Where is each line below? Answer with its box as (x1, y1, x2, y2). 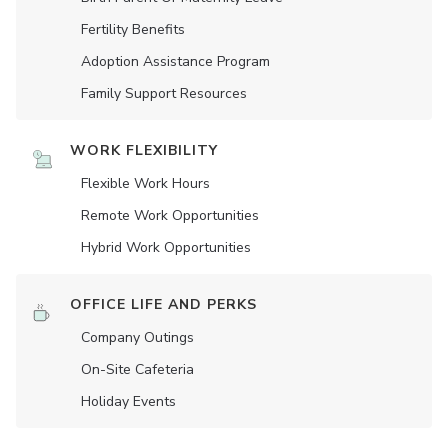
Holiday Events (81, 392, 176, 412)
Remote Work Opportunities (81, 206, 259, 226)
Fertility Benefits (81, 20, 185, 40)
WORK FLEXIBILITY (70, 141, 218, 161)
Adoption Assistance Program (81, 52, 270, 72)
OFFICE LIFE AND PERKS (70, 295, 257, 315)
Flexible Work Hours (81, 174, 210, 194)
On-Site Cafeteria (81, 360, 194, 380)
